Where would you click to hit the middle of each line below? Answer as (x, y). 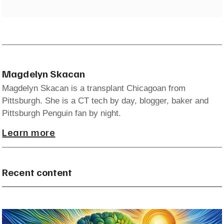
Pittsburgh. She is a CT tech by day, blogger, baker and (105, 100)
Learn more (29, 132)
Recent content (37, 172)
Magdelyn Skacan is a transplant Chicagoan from (94, 88)
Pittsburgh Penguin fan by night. (62, 113)
